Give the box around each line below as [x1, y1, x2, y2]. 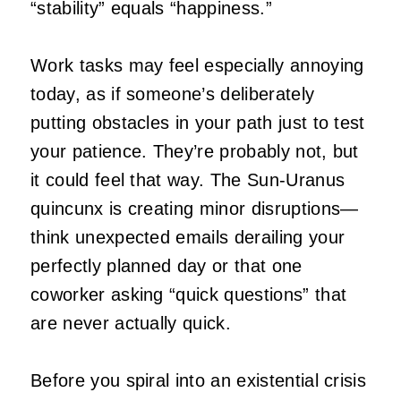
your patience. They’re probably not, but [30, 141, 359, 162]
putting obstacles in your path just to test [30, 113, 365, 133]
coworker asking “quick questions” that [30, 285, 347, 305]
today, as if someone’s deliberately [30, 84, 315, 105]
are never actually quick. [30, 313, 232, 334]
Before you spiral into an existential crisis [30, 371, 367, 391]
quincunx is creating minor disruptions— [30, 199, 359, 219]
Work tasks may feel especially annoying [30, 55, 364, 76]
